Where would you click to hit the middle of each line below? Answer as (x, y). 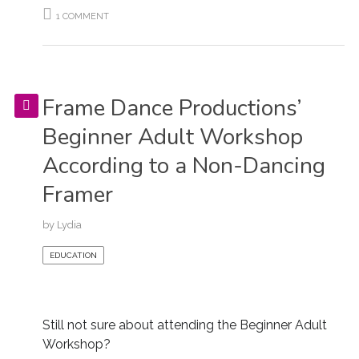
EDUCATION (73, 255)
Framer (77, 195)
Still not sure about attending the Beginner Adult (184, 325)
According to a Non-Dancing (184, 166)
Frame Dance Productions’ (172, 108)
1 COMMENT (82, 16)
